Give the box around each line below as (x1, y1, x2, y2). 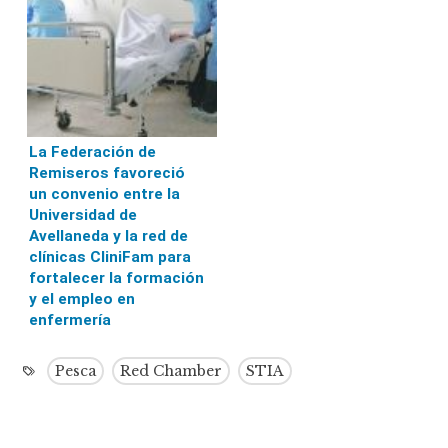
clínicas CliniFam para (29, 247, 192, 266)
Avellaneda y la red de (29, 226, 189, 245)
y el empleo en (29, 289, 136, 308)
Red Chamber (120, 361, 223, 380)
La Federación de (29, 142, 157, 161)
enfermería (29, 310, 112, 329)
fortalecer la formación (29, 268, 205, 287)
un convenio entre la (29, 184, 181, 203)
